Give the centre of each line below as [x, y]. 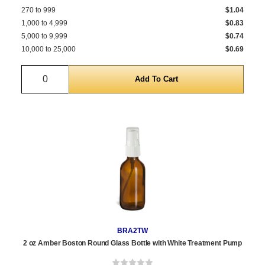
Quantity [62, 72]
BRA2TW [132, 231]
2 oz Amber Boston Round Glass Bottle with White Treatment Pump [132, 243]
